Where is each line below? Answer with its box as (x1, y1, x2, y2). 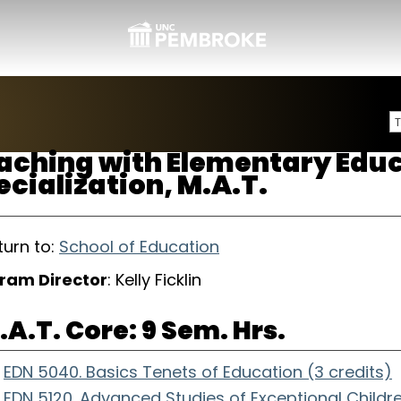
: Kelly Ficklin (107, 269, 201, 291)
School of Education (59, 235, 219, 258)
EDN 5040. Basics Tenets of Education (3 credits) (4, 361, 392, 383)
